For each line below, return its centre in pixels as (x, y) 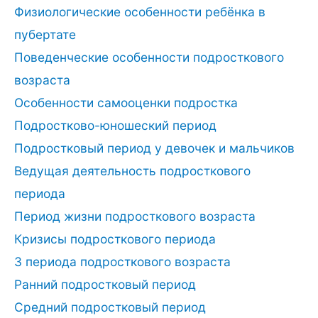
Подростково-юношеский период (115, 126)
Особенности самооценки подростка (126, 103)
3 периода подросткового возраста (122, 262)
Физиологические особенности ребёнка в (140, 12)
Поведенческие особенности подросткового (149, 57)
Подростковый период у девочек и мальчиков (154, 148)
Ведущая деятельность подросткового (132, 171)
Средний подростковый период (110, 307)
